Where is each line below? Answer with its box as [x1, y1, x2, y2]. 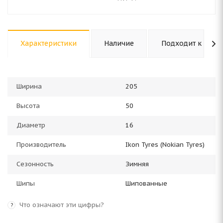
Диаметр [16, 121, 45, 129]
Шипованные [125, 179, 167, 188]
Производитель [16, 140, 66, 149]
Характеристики [20, 39, 77, 48]
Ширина [16, 82, 42, 91]
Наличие [104, 39, 134, 48]
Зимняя [125, 160, 149, 168]
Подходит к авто [161, 39, 220, 48]
